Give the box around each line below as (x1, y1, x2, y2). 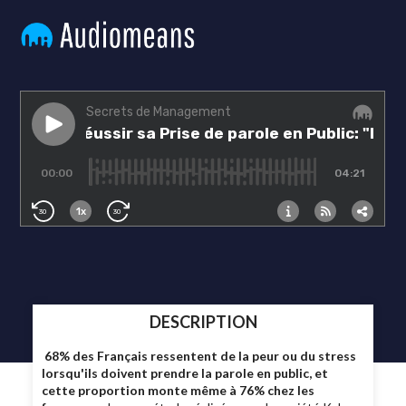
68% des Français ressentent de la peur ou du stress (44, 348, 357, 364)
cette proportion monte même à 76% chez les (42, 382, 315, 399)
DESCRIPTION (149, 312, 257, 332)
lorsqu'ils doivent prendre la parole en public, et (42, 365, 329, 382)
